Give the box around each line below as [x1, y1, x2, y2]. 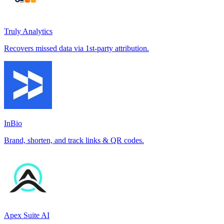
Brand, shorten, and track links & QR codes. [4, 136, 144, 145]
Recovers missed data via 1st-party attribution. [4, 44, 149, 53]
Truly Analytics [4, 27, 52, 36]
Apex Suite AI [4, 211, 49, 220]
